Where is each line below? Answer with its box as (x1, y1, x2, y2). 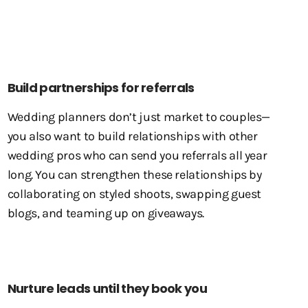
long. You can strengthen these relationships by (7, 167, 262, 182)
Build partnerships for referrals (7, 79, 195, 96)
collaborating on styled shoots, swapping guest (7, 186, 262, 201)
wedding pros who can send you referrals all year (7, 148, 267, 163)
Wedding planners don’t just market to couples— (7, 109, 271, 124)
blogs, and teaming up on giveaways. (7, 206, 205, 221)
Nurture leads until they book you (7, 280, 207, 297)
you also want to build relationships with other (7, 129, 258, 144)
